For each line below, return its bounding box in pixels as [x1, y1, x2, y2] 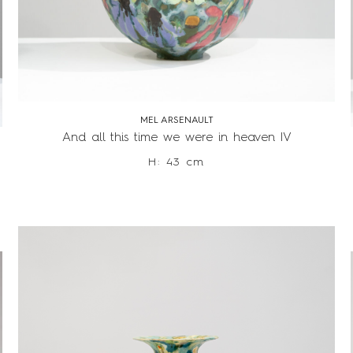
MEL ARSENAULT [139, 116, 214, 126]
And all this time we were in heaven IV [61, 132, 292, 145]
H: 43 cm [148, 157, 205, 169]
